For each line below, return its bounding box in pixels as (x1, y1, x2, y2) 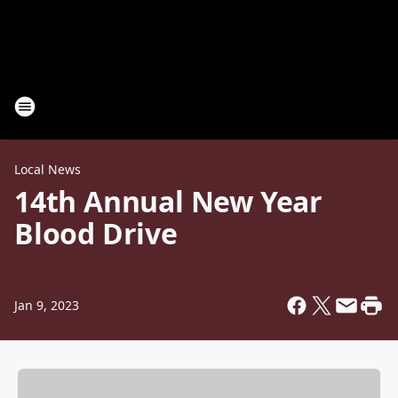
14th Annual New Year (14, 182, 322, 220)
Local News (14, 161, 81, 178)
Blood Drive (14, 214, 178, 252)
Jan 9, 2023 (14, 297, 79, 314)
